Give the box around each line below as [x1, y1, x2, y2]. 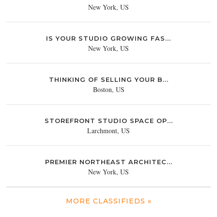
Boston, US [93, 84, 124, 94]
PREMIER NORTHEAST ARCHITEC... [45, 157, 172, 166]
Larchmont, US [87, 125, 130, 135]
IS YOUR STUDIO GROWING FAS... [46, 34, 171, 42]
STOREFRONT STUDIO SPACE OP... [44, 116, 173, 124]
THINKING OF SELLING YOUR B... [48, 75, 169, 83]
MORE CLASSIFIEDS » [65, 196, 152, 205]
